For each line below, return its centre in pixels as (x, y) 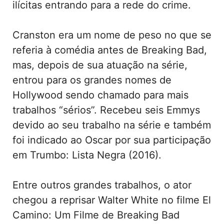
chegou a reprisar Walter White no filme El (112, 200)
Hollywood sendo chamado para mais (100, 95)
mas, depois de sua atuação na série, (100, 65)
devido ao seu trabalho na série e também (112, 125)
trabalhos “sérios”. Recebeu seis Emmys (106, 110)
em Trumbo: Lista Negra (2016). (87, 155)
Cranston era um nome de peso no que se (112, 35)
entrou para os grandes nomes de (92, 80)
